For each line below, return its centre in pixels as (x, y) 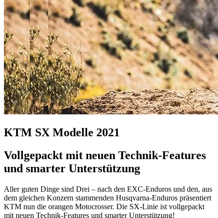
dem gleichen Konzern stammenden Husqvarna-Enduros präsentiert (108, 198)
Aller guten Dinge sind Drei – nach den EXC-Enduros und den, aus (108, 189)
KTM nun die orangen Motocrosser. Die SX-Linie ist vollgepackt (104, 207)
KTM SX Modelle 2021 (62, 133)
